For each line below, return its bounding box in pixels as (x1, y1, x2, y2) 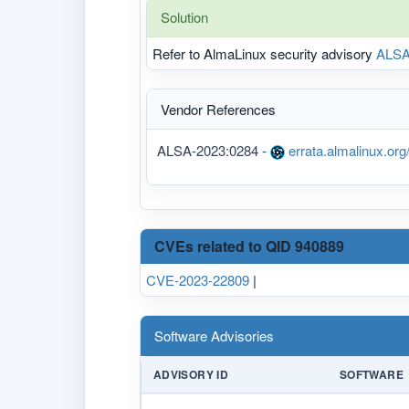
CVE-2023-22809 (146, 269, 249, 289)
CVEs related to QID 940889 (154, 235, 344, 257)
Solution (161, 6, 208, 26)
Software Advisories (154, 325, 274, 345)
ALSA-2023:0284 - (157, 140, 270, 160)
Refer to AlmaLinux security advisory (152, 43, 376, 63)
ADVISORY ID (153, 365, 228, 383)
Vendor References (161, 99, 276, 119)
